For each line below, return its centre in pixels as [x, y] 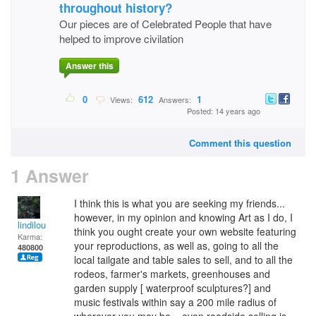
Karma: [30, 236]
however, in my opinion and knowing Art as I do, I [183, 217]
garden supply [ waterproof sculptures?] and [172, 288]
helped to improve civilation [121, 38]
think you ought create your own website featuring [185, 231]
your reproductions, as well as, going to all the [176, 245]
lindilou [32, 225]
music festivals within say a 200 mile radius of [175, 302]
